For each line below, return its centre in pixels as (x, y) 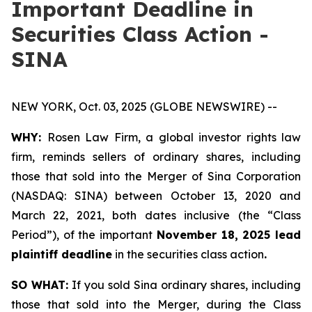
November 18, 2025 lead (227, 235)
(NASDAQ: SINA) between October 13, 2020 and (156, 196)
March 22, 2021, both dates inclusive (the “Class (156, 215)
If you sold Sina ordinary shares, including (185, 285)
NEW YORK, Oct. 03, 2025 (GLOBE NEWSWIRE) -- (144, 107)
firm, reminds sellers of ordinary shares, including (156, 157)
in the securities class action (188, 254)
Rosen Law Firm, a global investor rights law (174, 137)
